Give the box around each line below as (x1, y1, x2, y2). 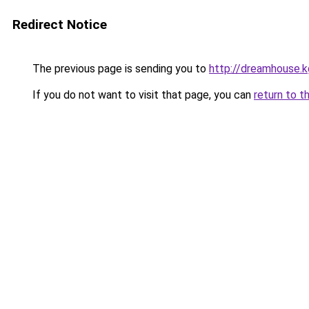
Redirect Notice (12, 17, 107, 32)
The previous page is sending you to (30, 62, 209, 75)
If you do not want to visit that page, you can (30, 88, 254, 101)
